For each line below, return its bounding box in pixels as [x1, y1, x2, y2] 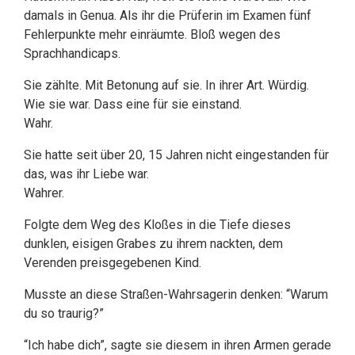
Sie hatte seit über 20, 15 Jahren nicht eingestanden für [24, 147, 329, 162]
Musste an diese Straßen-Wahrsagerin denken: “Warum [24, 287, 328, 302]
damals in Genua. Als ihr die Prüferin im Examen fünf [24, 8, 311, 23]
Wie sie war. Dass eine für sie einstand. [24, 97, 242, 112]
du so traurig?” [24, 306, 104, 321]
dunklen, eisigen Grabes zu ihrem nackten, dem [24, 236, 283, 251]
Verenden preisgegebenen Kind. [24, 255, 201, 270]
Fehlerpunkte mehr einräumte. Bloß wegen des [24, 27, 281, 42]
